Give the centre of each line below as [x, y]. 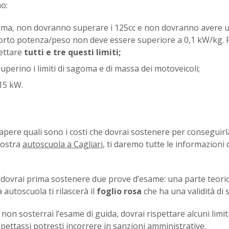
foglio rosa [119, 191]
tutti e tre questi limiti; [71, 52]
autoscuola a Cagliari [62, 144]
